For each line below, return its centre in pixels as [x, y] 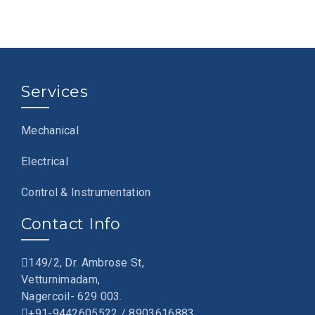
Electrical [45, 162]
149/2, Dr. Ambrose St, [86, 263]
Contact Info [71, 224]
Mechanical [50, 131]
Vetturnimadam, [61, 280]
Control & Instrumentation [86, 193]
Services [54, 92]
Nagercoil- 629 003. [72, 297]
